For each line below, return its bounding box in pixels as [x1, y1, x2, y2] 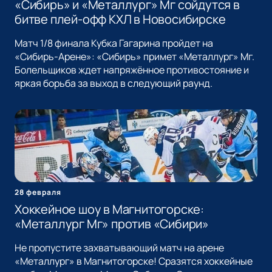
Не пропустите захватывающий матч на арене [15, 241, 224, 255]
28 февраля [15, 187, 61, 198]
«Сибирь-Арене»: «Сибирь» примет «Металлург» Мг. [15, 50, 254, 64]
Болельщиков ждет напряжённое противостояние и [15, 63, 249, 77]
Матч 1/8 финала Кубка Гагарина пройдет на [15, 36, 213, 50]
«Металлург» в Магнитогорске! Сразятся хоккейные [15, 254, 253, 268]
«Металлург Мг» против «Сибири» [15, 216, 209, 233]
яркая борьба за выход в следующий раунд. [15, 76, 212, 90]
